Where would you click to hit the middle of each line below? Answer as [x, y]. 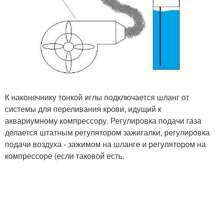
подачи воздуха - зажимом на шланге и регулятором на [105, 144]
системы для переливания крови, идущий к [83, 109]
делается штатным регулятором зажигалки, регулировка [107, 132]
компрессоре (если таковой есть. [65, 155]
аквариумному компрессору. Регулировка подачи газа [103, 120]
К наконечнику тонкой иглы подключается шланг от [97, 97]
